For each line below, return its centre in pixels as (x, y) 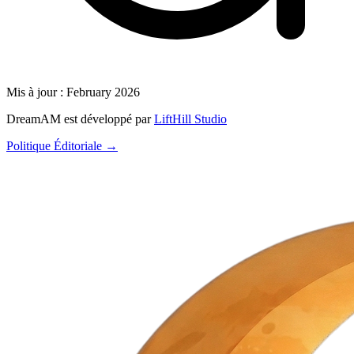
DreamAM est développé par (79, 119)
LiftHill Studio (190, 119)
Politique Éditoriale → (62, 145)
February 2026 (103, 92)
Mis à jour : (35, 92)
